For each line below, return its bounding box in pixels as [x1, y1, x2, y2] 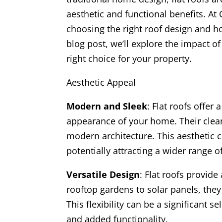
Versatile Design [66, 168, 140, 181]
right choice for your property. [66, 53, 192, 65]
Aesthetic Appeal [66, 76, 136, 89]
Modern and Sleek [66, 100, 148, 112]
